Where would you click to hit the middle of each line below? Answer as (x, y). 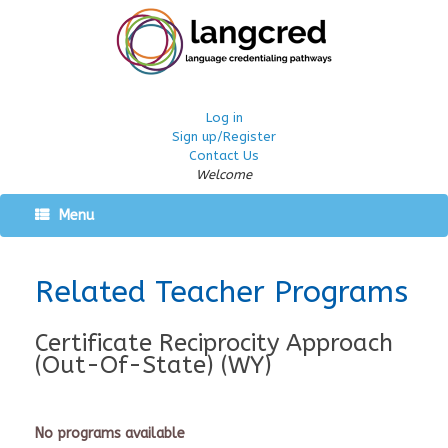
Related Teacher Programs (221, 292)
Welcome (224, 174)
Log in (224, 117)
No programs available (110, 433)
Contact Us (224, 155)
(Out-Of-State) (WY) (153, 365)
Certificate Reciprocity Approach (214, 343)
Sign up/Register (224, 136)
